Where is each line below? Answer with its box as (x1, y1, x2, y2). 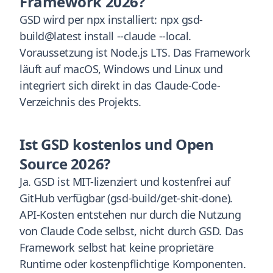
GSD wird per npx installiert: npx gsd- (19, 12, 203, 27)
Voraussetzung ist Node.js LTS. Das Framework (19, 45, 250, 60)
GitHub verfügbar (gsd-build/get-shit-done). (19, 191, 233, 205)
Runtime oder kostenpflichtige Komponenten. (19, 257, 246, 271)
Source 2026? (19, 154, 110, 174)
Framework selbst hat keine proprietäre (19, 240, 214, 255)
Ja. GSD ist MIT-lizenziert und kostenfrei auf (19, 174, 230, 189)
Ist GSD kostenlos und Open (19, 134, 214, 154)
